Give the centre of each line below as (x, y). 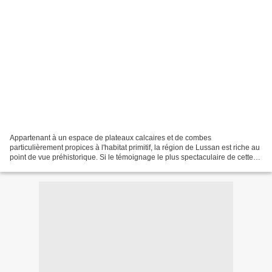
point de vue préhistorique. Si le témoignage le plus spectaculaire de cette (131, 157)
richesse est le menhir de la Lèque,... (70, 167)
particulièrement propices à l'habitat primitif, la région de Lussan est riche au (135, 147)
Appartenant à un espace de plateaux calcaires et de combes (110, 138)
